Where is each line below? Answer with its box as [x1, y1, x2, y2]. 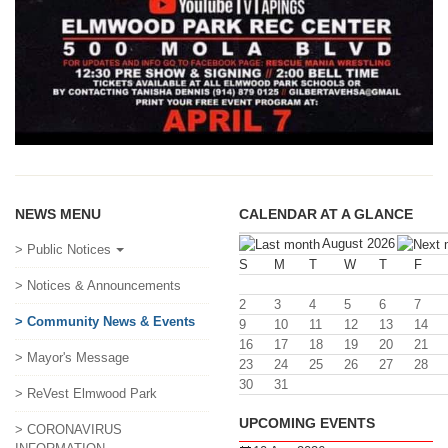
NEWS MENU [15, 205, 101, 222]
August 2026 [322, 235, 395, 251]
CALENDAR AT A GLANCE [239, 205, 413, 222]
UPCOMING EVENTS [239, 414, 375, 431]
